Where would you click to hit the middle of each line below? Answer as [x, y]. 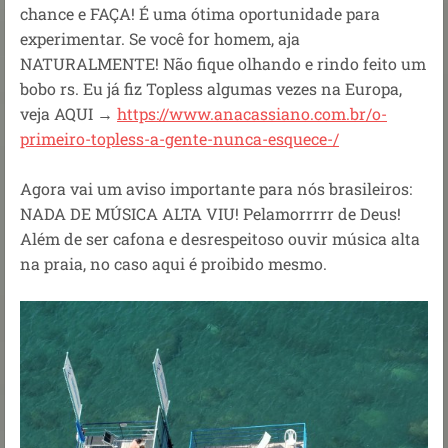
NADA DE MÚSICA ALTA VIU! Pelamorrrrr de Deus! [210, 213]
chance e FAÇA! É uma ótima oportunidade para [200, 13]
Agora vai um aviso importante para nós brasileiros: [216, 188]
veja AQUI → [68, 113]
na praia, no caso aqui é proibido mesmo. [173, 263]
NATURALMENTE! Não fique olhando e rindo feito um [223, 63]
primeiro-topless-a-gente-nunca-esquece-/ [179, 138]
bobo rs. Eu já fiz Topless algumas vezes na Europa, [211, 88]
